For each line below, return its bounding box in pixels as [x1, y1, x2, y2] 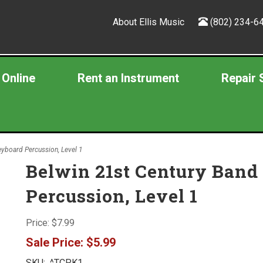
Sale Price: [26, 235, 83, 249]
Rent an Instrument [77, 71, 179, 85]
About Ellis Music [113, 16, 184, 28]
